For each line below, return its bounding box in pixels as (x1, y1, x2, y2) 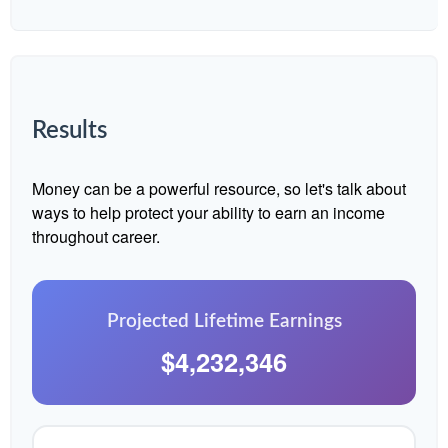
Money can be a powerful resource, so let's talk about (32, 177, 406, 200)
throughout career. (32, 225, 160, 248)
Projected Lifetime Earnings (106, 312, 342, 331)
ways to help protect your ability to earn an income (32, 201, 385, 224)
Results (32, 119, 107, 143)
